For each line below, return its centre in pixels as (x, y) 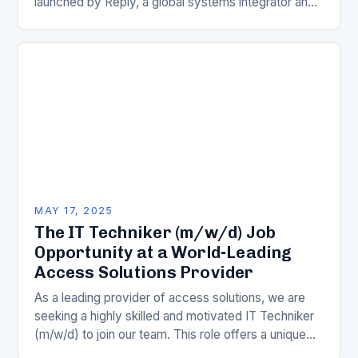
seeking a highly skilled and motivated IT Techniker (175, 316)
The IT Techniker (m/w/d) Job (155, 233)
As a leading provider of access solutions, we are (170, 298)
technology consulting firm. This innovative (153, 21)
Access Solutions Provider (144, 272)
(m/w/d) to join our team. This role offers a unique (171, 335)
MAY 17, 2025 (74, 211)
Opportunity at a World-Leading (163, 253)
